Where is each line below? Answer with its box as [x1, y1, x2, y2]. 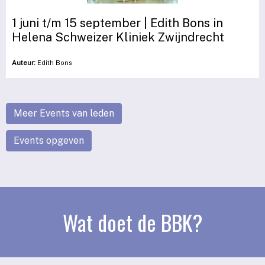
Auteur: [12, 59, 35, 66]
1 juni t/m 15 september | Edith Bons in [12, 15, 223, 30]
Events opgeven [14, 134, 84, 146]
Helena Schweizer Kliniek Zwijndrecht [12, 30, 224, 44]
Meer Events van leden [14, 107, 114, 119]
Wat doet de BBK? [63, 206, 202, 238]
